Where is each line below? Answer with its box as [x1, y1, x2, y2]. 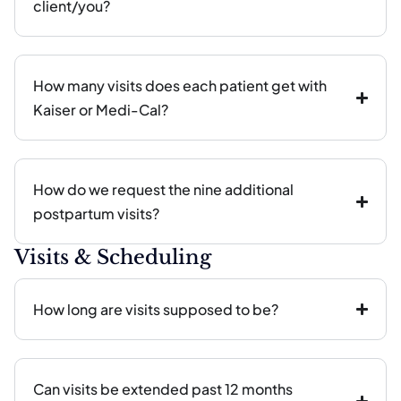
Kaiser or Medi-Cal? [33, 100, 168, 119]
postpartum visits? [33, 204, 159, 223]
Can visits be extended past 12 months [33, 380, 293, 398]
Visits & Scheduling [14, 245, 211, 269]
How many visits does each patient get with [33, 76, 327, 95]
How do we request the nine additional [33, 180, 294, 199]
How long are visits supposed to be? [33, 300, 278, 319]
